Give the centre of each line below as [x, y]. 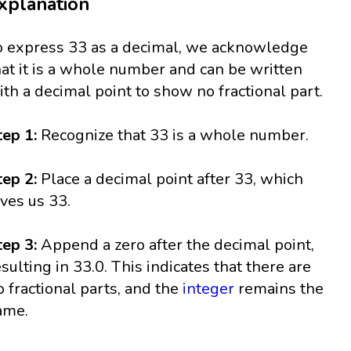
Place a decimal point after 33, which [170, 179]
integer [209, 289]
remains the [279, 289]
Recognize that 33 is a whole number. [175, 136]
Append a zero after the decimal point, [176, 245]
